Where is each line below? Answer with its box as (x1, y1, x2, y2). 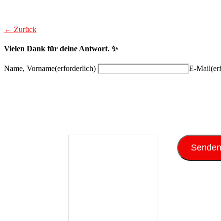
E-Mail (189, 64, 211, 73)
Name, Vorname (4, 64, 55, 73)
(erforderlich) (55, 64, 96, 73)
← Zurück (4, 25, 37, 34)
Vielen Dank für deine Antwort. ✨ (4, 44, 118, 53)
